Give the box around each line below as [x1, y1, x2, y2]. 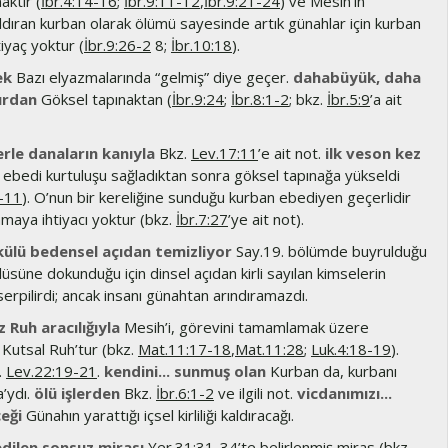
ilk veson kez [325, 143, 421, 163]
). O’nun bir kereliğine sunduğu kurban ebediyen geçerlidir [22, 187, 411, 207]
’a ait [370, 89, 402, 109]
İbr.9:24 [172, 89, 224, 109]
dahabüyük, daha [293, 67, 421, 87]
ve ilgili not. [214, 383, 297, 403]
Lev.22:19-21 [6, 361, 97, 381]
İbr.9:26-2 [84, 35, 151, 55]
